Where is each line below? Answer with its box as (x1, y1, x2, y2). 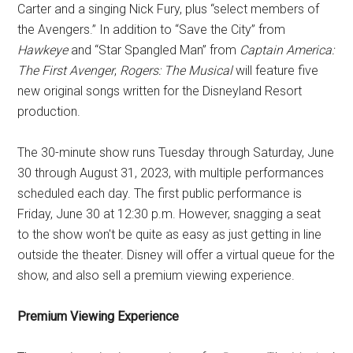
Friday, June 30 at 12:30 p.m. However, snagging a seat (17, 206, 321, 221)
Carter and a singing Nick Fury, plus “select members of (17, 2, 320, 17)
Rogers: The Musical (120, 63, 233, 78)
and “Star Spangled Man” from (68, 43, 240, 58)
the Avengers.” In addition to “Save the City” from (17, 22, 286, 37)
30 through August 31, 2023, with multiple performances (17, 165, 325, 180)
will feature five (232, 63, 319, 78)
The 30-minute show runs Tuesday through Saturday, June (17, 145, 335, 160)
